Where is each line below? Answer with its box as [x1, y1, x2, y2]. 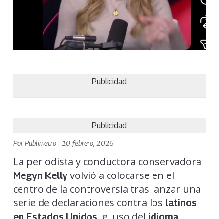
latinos [165, 197, 197, 209]
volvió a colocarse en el [67, 169, 174, 182]
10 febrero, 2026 [61, 139, 114, 148]
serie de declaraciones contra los [13, 196, 165, 210]
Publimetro [24, 139, 58, 148]
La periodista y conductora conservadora [13, 155, 201, 169]
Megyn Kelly [13, 170, 67, 182]
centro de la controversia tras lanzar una [13, 182, 201, 196]
